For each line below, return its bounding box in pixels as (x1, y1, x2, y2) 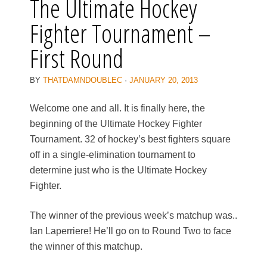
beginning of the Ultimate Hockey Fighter (30, 119, 202, 129)
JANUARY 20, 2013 (129, 76, 198, 85)
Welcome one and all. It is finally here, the (30, 103, 205, 114)
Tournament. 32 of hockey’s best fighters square (30, 134, 231, 145)
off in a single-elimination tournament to (30, 150, 195, 160)
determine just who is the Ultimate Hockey (30, 165, 207, 176)
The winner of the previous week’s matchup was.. (30, 210, 237, 221)
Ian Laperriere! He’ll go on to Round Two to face (30, 226, 231, 237)
